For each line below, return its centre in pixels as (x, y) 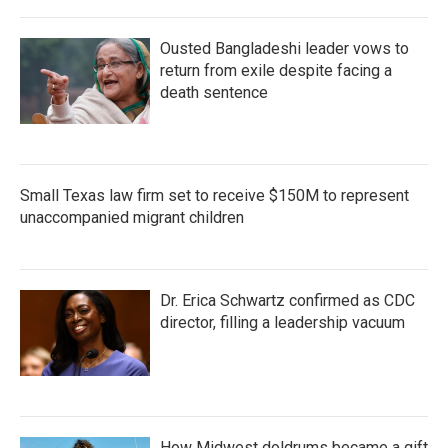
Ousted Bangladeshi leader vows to (284, 48)
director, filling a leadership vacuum (282, 322)
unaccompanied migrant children (132, 217)
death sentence (214, 92)
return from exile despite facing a (276, 70)
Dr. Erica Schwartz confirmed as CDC (287, 300)
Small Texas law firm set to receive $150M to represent (214, 195)
